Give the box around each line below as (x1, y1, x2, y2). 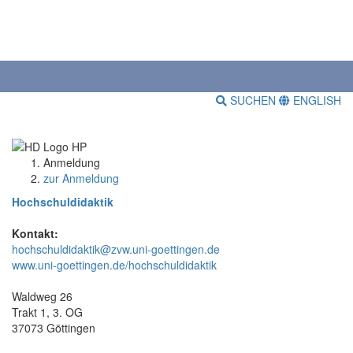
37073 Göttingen (12, 319, 95, 336)
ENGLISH (290, 92, 341, 109)
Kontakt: (12, 225, 58, 241)
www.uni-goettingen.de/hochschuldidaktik (12, 256, 217, 273)
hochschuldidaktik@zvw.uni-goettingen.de (12, 240, 220, 257)
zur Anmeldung (43, 169, 119, 186)
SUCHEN (227, 92, 279, 109)
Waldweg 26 (12, 288, 72, 304)
